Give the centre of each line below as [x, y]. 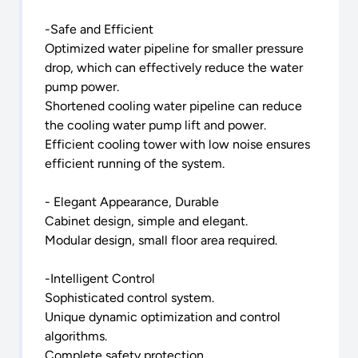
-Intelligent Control [100, 279]
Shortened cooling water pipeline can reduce [173, 106]
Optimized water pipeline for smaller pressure [174, 49]
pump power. [82, 87]
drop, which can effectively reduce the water [174, 68]
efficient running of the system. [135, 164]
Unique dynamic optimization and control [163, 317]
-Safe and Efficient [99, 30]
